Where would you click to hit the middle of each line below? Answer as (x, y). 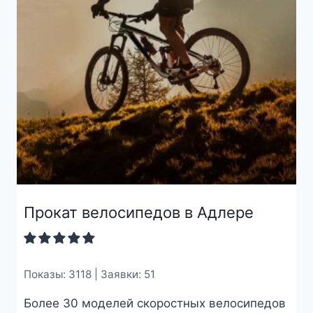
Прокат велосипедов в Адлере (138, 213)
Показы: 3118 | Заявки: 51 (89, 275)
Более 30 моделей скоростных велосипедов (154, 303)
